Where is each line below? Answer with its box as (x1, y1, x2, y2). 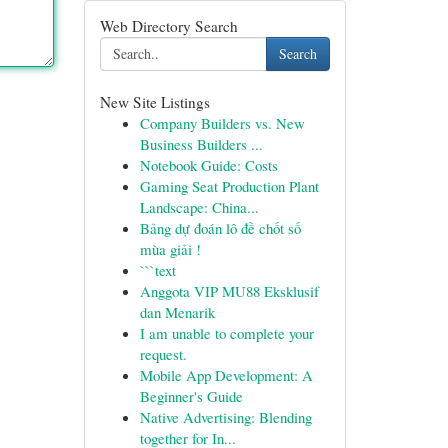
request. (139, 344, 187, 364)
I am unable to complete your (139, 323, 314, 343)
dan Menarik (139, 302, 215, 322)
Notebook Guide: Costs (139, 155, 278, 175)
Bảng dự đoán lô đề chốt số (139, 218, 301, 238)
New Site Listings (99, 92, 210, 112)
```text (139, 260, 176, 280)
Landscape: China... (139, 197, 259, 217)
